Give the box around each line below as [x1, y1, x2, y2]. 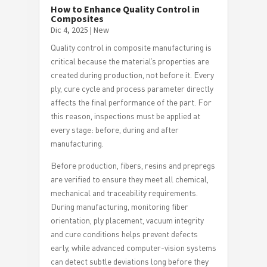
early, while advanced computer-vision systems [50, 242, 216, 253]
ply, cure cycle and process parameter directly [50, 83, 213, 94]
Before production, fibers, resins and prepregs [50, 160, 215, 170]
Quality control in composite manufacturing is [50, 42, 212, 52]
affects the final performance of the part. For [50, 97, 212, 107]
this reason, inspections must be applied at [50, 110, 200, 121]
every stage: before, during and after [50, 124, 179, 135]
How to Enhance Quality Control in [50, 2, 200, 15]
